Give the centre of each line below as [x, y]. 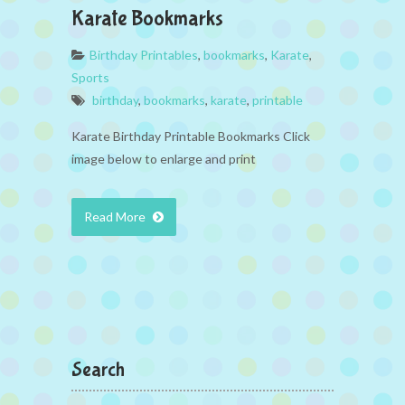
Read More [116, 216]
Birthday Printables [144, 54]
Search [98, 369]
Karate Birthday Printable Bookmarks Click [191, 136]
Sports [90, 77]
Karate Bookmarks [147, 18]
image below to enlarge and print [164, 158]
